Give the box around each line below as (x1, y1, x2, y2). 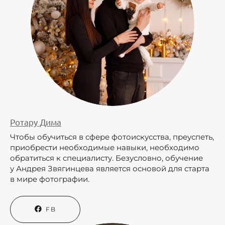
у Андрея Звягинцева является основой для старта (10, 164, 209, 174)
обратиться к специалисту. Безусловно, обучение (10, 153, 203, 163)
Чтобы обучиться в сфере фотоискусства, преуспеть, (10, 132, 214, 142)
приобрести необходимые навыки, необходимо (10, 143, 199, 153)
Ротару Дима (10, 116, 61, 127)
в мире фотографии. (10, 174, 97, 184)
